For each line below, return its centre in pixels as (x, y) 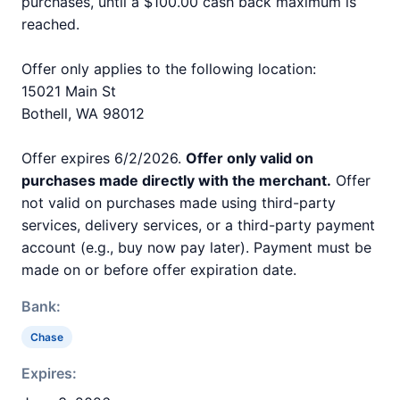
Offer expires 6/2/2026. (104, 158)
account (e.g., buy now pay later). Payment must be (196, 247)
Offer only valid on (250, 158)
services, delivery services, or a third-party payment (198, 225)
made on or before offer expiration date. (159, 270)
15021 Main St (69, 91)
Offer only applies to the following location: (169, 69)
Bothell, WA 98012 (83, 113)
